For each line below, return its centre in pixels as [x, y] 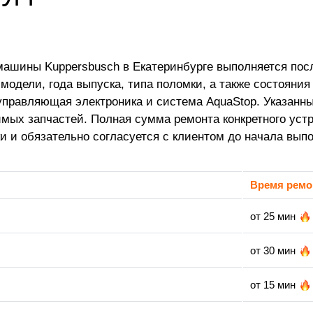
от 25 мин [273, 217]
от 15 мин [273, 285]
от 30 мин [273, 251]
